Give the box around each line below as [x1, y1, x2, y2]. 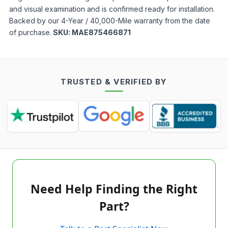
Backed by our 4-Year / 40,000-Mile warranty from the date [9, 16, 210, 25]
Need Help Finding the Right [31, 181, 197, 197]
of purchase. [9, 28, 51, 37]
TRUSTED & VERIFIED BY [61, 77, 167, 87]
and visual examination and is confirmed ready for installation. [9, 5, 215, 13]
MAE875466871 [72, 28, 131, 37]
